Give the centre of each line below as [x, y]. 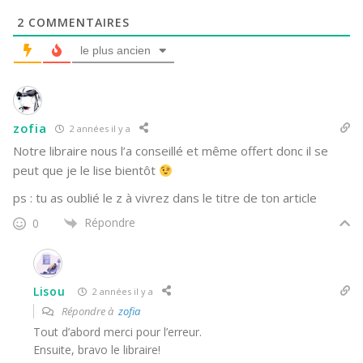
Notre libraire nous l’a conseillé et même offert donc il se [171, 151]
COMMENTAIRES [77, 23]
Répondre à [89, 312]
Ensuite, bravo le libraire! [97, 350]
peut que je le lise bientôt [86, 171]
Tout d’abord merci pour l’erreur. [117, 332]
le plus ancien [115, 51]
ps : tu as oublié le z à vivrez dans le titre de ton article [165, 198]
